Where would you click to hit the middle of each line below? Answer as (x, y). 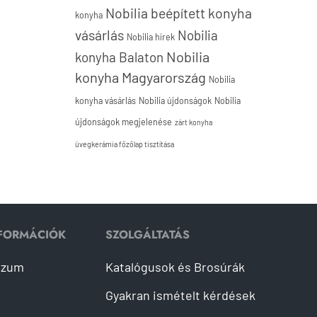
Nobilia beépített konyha (179, 13)
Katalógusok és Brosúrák (175, 267)
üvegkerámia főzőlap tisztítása (125, 144)
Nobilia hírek (151, 37)
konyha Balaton (119, 57)
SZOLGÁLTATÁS (148, 235)
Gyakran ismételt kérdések (180, 295)
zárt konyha (194, 122)
